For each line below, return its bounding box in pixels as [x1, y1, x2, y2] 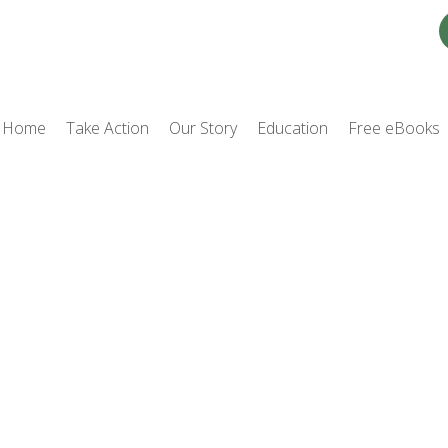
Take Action [66, 117, 149, 139]
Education [257, 117, 328, 139]
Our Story [169, 117, 237, 139]
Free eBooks [348, 117, 440, 139]
